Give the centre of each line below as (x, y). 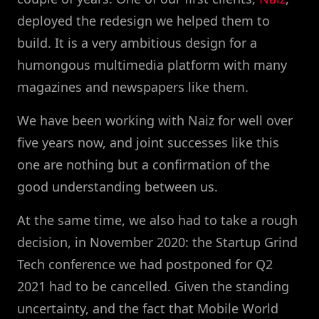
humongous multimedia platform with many (152, 65)
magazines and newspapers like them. (133, 87)
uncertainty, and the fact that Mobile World (148, 309)
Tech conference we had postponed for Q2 (145, 265)
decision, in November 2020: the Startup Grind (157, 242)
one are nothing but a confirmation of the (143, 165)
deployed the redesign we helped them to (143, 21)
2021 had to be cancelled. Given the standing (153, 287)
